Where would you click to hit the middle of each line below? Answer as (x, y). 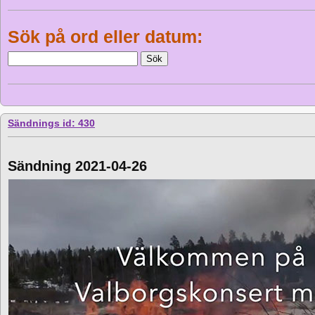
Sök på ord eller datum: (105, 37)
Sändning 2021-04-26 (77, 166)
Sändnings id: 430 (51, 123)
